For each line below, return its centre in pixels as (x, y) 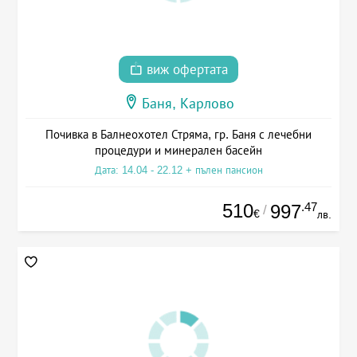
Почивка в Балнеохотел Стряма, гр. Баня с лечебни (178, 135)
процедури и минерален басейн (178, 151)
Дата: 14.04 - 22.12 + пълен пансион (178, 171)
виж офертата (185, 70)
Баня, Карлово (188, 104)
